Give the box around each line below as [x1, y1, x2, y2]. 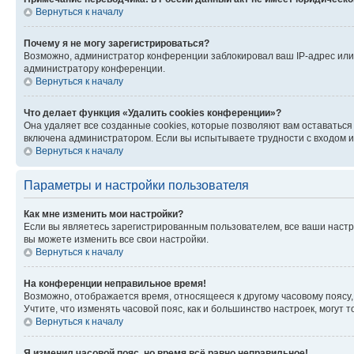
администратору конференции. [24, 62, 165, 74]
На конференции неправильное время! [24, 277, 206, 289]
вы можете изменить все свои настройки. [24, 233, 209, 245]
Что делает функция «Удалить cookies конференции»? [24, 107, 281, 119]
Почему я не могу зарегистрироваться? [24, 37, 209, 49]
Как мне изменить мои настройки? [24, 208, 183, 220]
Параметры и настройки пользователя [24, 178, 249, 192]
